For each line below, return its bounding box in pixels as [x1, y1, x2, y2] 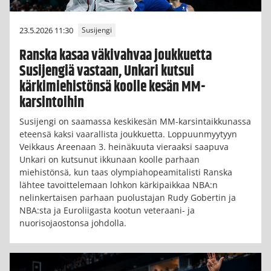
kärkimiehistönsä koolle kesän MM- [19, 76, 205, 98]
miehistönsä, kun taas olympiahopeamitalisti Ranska [19, 166, 232, 178]
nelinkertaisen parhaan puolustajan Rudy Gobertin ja [19, 191, 236, 203]
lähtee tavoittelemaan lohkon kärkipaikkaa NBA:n [19, 178, 218, 191]
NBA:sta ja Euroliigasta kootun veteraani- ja [19, 204, 195, 216]
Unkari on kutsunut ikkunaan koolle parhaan [19, 153, 200, 165]
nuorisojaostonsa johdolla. [19, 217, 126, 229]
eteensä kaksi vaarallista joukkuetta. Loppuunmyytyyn [19, 128, 237, 140]
